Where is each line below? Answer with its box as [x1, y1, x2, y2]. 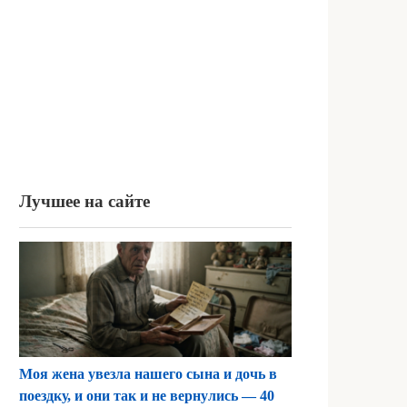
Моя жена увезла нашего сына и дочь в [19, 366, 277, 382]
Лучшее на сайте [19, 192, 150, 211]
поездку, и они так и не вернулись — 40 [19, 388, 274, 404]
